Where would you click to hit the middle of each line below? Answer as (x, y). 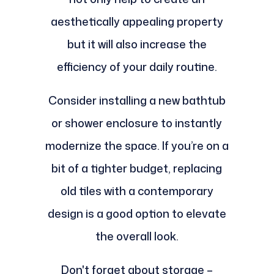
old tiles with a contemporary (137, 191)
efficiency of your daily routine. (137, 67)
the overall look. (137, 236)
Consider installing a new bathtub (137, 101)
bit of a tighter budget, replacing (137, 168)
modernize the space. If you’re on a (137, 146)
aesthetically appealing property (137, 22)
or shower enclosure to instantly (137, 123)
